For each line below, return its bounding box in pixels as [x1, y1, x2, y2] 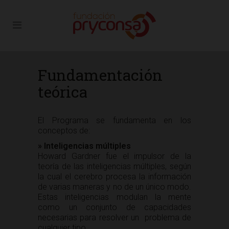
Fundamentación [38, 65, 163, 85]
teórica [38, 82, 87, 102]
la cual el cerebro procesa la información [38, 172, 191, 181]
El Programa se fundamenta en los [38, 116, 191, 125]
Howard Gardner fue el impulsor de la [38, 151, 191, 161]
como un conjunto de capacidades [38, 202, 191, 212]
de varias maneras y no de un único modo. [38, 182, 191, 192]
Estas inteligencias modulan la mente [38, 192, 191, 202]
